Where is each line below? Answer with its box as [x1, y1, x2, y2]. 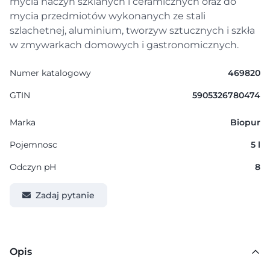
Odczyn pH [10, 162, 56, 172]
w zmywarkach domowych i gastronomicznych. [10, 39, 239, 51]
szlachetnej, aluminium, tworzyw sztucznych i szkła [10, 25, 255, 36]
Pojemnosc [10, 139, 57, 150]
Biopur [230, 117, 260, 128]
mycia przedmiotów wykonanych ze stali [10, 10, 206, 22]
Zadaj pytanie [36, 190, 95, 201]
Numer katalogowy [10, 67, 91, 78]
